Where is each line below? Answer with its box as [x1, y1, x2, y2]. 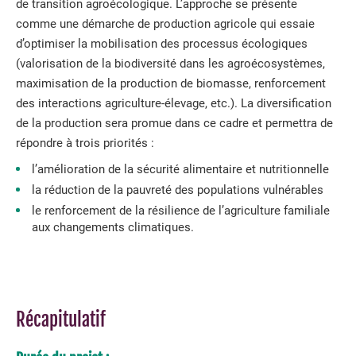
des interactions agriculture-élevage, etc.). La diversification [16, 96, 331, 110]
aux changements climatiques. [32, 220, 194, 234]
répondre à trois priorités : [16, 136, 154, 150]
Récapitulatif [16, 308, 106, 331]
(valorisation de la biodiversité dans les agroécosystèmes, [16, 56, 325, 71]
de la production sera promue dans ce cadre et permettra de [16, 116, 333, 130]
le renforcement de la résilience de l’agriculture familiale [32, 203, 330, 218]
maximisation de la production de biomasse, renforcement [16, 76, 326, 91]
